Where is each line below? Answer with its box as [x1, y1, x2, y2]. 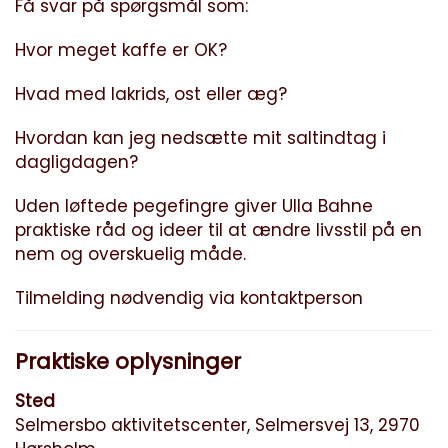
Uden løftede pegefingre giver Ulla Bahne [15, 194, 374, 219]
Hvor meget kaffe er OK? [15, 38, 228, 63]
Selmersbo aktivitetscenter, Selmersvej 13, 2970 [15, 413, 421, 438]
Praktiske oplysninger [15, 347, 242, 377]
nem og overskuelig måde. [15, 242, 247, 267]
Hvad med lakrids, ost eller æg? [15, 82, 288, 107]
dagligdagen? [15, 150, 139, 175]
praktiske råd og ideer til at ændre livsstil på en [15, 218, 423, 243]
